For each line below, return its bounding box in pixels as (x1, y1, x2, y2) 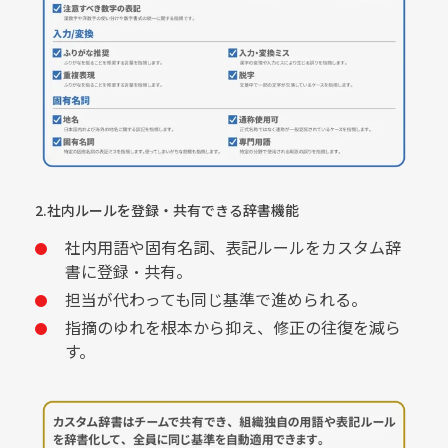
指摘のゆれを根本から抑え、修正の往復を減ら (65, 315, 401, 340)
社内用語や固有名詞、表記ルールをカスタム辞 (65, 235, 401, 260)
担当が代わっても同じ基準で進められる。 (65, 287, 367, 312)
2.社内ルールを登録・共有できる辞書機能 (35, 200, 299, 221)
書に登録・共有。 (65, 259, 192, 284)
